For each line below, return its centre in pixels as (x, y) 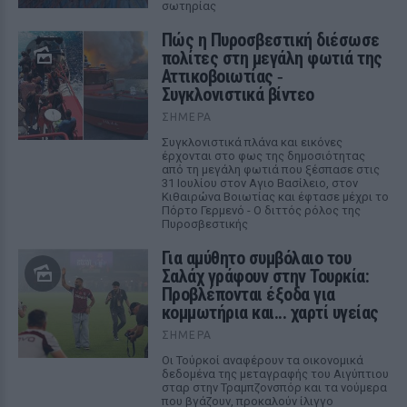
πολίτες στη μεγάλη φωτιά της (272, 58)
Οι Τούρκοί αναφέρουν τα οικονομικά (262, 360)
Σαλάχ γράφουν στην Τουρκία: (265, 276)
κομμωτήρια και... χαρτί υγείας (270, 313)
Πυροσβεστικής (204, 224)
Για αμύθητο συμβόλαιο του (256, 258)
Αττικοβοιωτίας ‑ (222, 76)
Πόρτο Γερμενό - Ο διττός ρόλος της (261, 210)
